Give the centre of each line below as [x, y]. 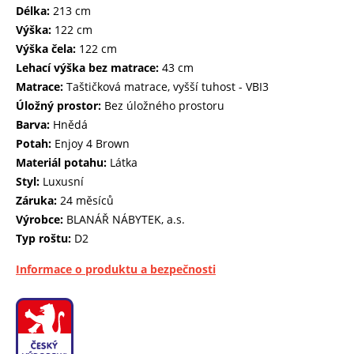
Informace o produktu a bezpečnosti [116, 269]
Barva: [34, 125]
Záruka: [38, 201]
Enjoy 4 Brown [92, 144]
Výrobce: [41, 220]
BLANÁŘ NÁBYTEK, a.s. [126, 220]
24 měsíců [87, 201]
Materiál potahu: [63, 163]
